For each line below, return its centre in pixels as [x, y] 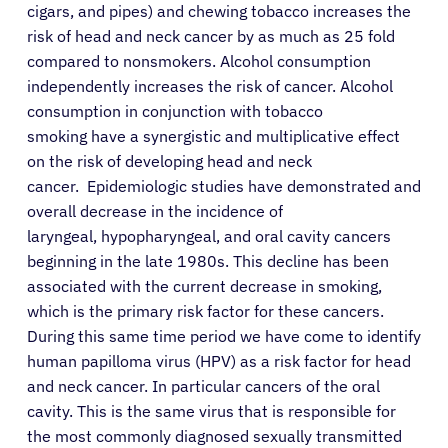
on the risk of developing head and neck [169, 161]
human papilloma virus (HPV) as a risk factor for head [219, 361]
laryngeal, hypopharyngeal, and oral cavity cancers [209, 236]
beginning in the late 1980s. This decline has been [208, 261]
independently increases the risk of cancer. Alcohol [210, 86]
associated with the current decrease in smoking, [204, 286]
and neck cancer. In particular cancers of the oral [203, 386]
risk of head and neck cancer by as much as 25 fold [211, 36]
